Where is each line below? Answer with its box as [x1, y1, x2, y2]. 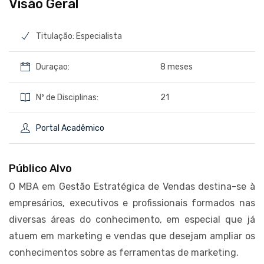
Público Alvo [9, 161, 72, 175]
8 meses [160, 61, 193, 72]
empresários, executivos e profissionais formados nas [9, 197, 255, 209]
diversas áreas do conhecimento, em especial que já [9, 213, 255, 225]
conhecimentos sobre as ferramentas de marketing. [9, 246, 239, 258]
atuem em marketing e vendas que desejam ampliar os [9, 230, 255, 242]
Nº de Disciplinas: [36, 92, 98, 103]
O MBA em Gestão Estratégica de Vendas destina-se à [9, 180, 255, 192]
